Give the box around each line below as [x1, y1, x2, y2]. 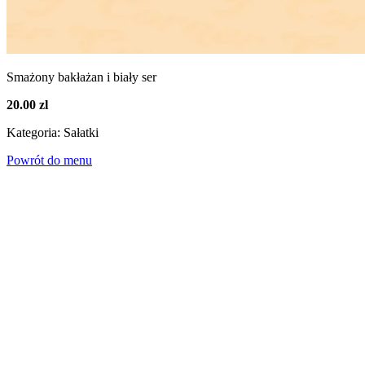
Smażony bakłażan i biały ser [7, 69, 156, 84]
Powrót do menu [7, 152, 92, 167]
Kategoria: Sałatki [7, 125, 99, 139]
